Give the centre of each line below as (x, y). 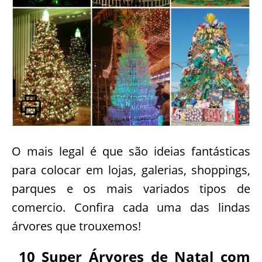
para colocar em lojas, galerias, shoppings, (131, 170)
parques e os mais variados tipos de (131, 189)
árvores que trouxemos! (76, 226)
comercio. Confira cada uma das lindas (131, 207)
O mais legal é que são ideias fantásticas (131, 151)
